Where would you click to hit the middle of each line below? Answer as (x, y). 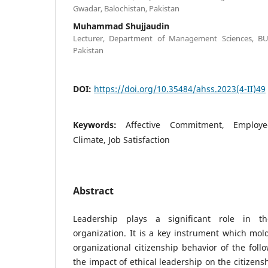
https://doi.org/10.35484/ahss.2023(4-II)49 (180, 89)
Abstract (93, 191)
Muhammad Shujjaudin (121, 26)
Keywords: (100, 124)
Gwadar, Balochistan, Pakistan (126, 8)
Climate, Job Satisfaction (121, 139)
